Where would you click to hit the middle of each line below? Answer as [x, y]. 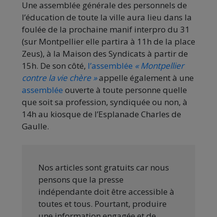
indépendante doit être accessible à [106, 192]
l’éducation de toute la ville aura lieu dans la [107, 17]
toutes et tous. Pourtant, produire [102, 204]
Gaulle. [35, 126]
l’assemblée [111, 66]
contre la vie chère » [59, 78]
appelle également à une [146, 78]
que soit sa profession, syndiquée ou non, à [105, 102]
